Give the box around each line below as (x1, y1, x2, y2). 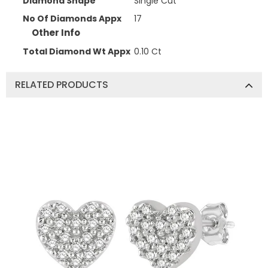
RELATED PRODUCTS (15, 78, 108, 92)
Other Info (32, 26, 80, 39)
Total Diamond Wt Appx (23, 45, 130, 57)
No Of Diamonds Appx (23, 12, 121, 25)
